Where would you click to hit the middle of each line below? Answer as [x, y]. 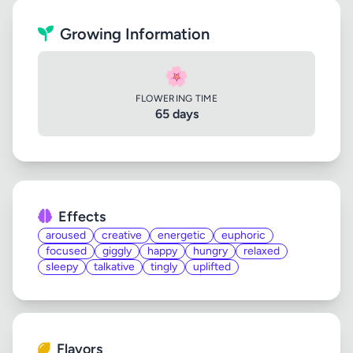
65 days [176, 114]
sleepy [62, 267]
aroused [66, 235]
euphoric [243, 235]
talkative [114, 267]
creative [122, 235]
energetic [182, 235]
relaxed [262, 251]
